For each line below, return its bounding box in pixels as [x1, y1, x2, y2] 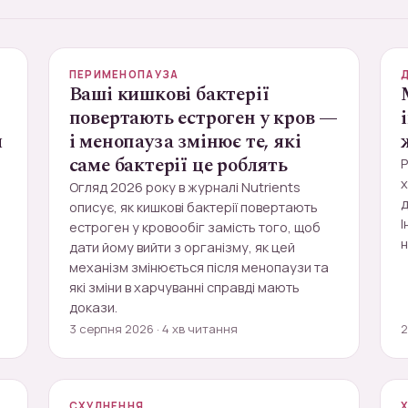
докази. [68, 299, 117, 316]
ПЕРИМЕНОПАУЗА [68, 67, 179, 81]
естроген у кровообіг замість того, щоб [68, 219, 321, 236]
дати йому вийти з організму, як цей [68, 239, 295, 256]
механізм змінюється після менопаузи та [68, 259, 329, 276]
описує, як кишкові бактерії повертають [68, 199, 318, 216]
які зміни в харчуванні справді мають [68, 279, 300, 296]
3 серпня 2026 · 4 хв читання [68, 321, 238, 337]
